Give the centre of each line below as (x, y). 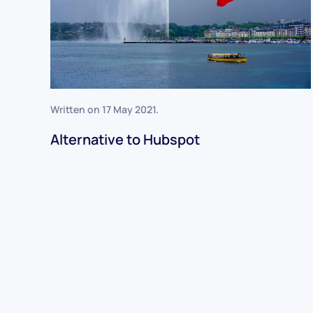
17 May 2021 (129, 110)
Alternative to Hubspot (125, 140)
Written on (76, 110)
